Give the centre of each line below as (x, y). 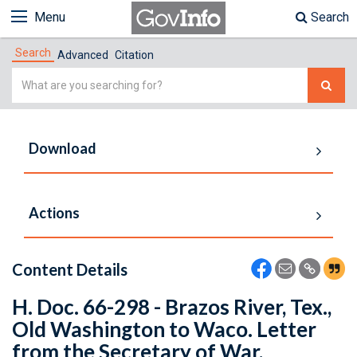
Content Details (70, 269)
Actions (54, 213)
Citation (134, 55)
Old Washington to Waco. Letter (164, 329)
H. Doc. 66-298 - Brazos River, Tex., (172, 307)
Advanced (83, 55)
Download (63, 148)
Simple (31, 77)
